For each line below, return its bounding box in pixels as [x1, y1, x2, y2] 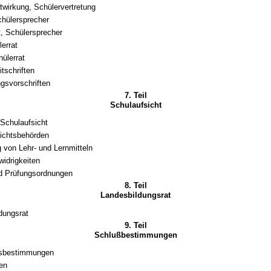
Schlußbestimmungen [94, 230, 177, 240]
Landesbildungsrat [100, 191, 171, 200]
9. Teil [124, 220, 147, 230]
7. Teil [124, 91, 147, 100]
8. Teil [124, 181, 147, 191]
